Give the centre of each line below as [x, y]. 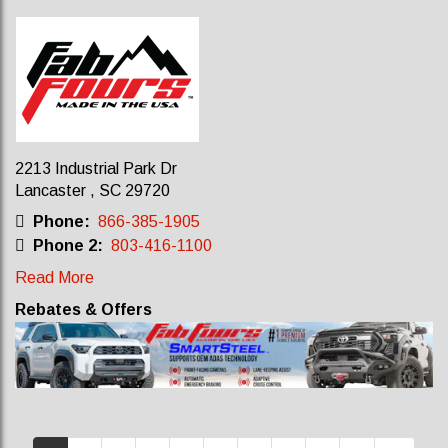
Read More [54, 277]
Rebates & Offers [83, 309]
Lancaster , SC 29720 [92, 190]
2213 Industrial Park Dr [96, 168]
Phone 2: [66, 245]
